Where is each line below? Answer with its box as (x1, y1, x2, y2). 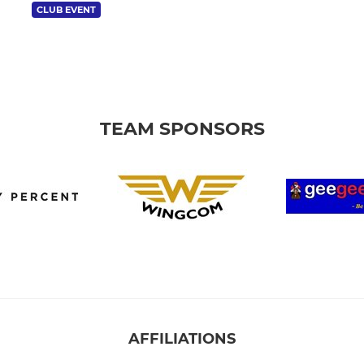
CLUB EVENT (37, 4, 96, 16)
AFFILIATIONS (128, 330, 236, 349)
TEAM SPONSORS (99, 118, 265, 141)
